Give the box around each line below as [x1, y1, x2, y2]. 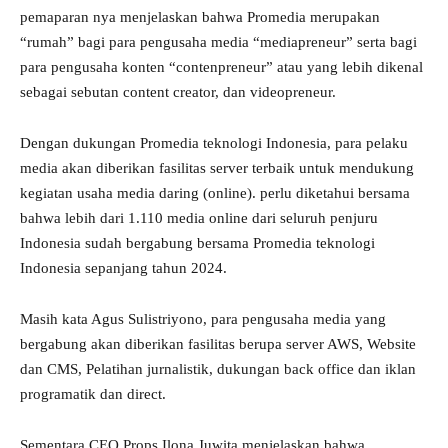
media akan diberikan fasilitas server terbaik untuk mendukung [20, 160, 414, 177]
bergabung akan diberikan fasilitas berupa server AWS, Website [20, 336, 416, 353]
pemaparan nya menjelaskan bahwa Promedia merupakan [20, 9, 380, 26]
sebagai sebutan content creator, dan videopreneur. [20, 84, 336, 101]
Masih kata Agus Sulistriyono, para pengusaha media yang [20, 311, 386, 328]
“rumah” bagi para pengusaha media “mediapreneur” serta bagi [20, 34, 417, 51]
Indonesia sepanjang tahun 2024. [20, 260, 227, 277]
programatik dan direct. [20, 386, 166, 403]
